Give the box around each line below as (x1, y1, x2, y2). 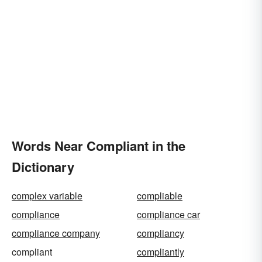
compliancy (137, 226, 184, 240)
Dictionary (12, 157, 74, 176)
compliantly (137, 244, 184, 258)
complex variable (12, 188, 82, 202)
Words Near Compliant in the (12, 136, 185, 155)
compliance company (12, 226, 100, 240)
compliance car (137, 207, 200, 221)
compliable (137, 188, 182, 202)
